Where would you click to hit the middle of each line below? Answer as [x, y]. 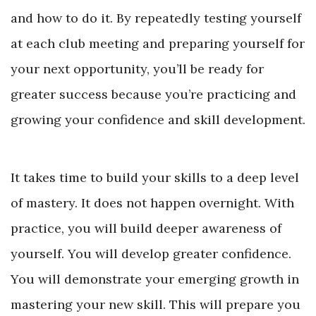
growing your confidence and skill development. [158, 120]
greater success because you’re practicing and [153, 95]
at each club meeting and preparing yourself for [158, 44]
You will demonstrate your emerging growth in [155, 279]
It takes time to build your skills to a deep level [155, 178]
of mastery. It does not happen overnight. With [152, 203]
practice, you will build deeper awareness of [146, 229]
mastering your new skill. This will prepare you [156, 305]
